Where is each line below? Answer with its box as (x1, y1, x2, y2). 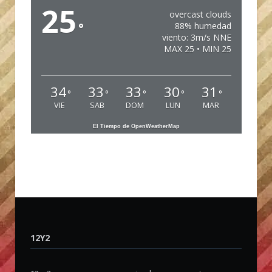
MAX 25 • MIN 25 (163, 43, 231, 55)
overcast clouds (169, 8, 231, 21)
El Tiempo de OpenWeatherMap (93, 123, 180, 130)
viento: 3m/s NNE (161, 32, 231, 44)
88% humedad (174, 20, 231, 32)
